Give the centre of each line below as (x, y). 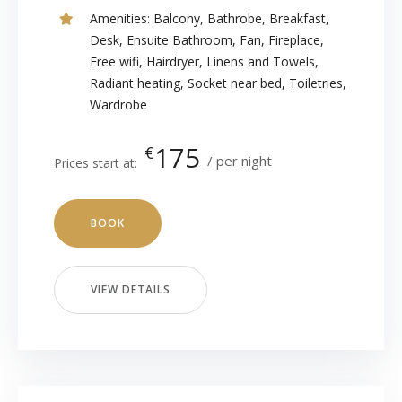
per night (244, 160)
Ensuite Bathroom (179, 40)
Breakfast (297, 18)
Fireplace (294, 40)
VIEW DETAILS (130, 289)
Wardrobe (118, 105)
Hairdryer (173, 61)
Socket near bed (235, 83)
